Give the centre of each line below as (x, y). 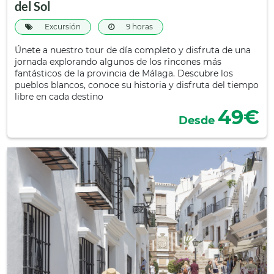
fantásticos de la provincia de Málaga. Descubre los (124, 73)
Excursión (62, 27)
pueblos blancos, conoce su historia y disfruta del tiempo (137, 85)
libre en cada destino (59, 97)
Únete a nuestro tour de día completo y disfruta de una (133, 50)
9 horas (139, 27)
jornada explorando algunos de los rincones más (118, 62)
